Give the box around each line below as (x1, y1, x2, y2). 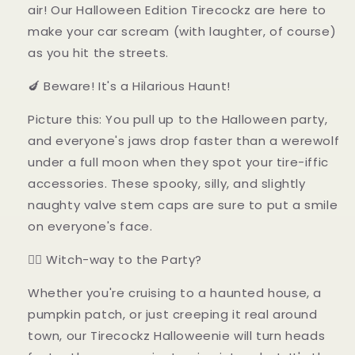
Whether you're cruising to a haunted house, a (28, 284, 323, 301)
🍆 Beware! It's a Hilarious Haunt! (28, 77, 231, 94)
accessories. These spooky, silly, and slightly (28, 174, 306, 192)
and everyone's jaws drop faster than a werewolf (28, 132, 340, 149)
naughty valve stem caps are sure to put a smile (28, 196, 338, 213)
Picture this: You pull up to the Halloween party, (28, 110, 328, 128)
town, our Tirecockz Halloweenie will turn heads (28, 326, 326, 344)
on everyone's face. (28, 217, 153, 235)
